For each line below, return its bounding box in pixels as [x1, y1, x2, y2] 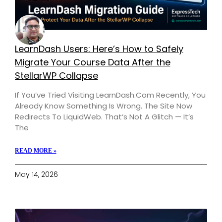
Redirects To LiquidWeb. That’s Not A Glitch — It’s [14, 111, 194, 122]
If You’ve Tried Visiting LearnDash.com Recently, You [14, 90, 206, 101]
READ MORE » [14, 147, 56, 155]
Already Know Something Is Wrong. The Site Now [14, 101, 192, 111]
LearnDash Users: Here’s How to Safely [14, 43, 183, 55]
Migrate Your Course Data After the [14, 56, 170, 69]
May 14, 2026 [14, 169, 58, 180]
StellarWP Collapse [14, 69, 98, 82]
